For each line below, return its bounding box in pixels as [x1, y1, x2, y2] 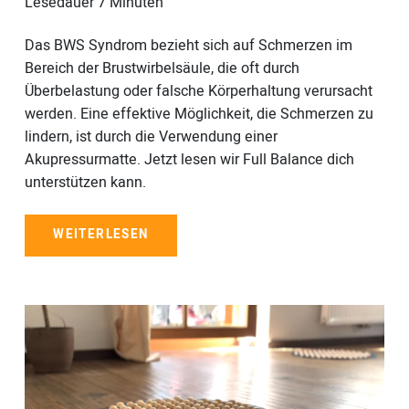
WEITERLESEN [53, 225, 149, 245]
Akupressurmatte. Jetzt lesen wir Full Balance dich [24, 149, 354, 172]
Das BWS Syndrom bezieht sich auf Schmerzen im [24, 35, 352, 58]
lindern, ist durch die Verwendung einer [24, 126, 278, 149]
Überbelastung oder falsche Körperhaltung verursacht [24, 80, 372, 103]
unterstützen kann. [24, 172, 146, 194]
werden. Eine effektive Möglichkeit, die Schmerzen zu [24, 103, 373, 126]
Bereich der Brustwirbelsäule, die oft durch [24, 58, 299, 80]
